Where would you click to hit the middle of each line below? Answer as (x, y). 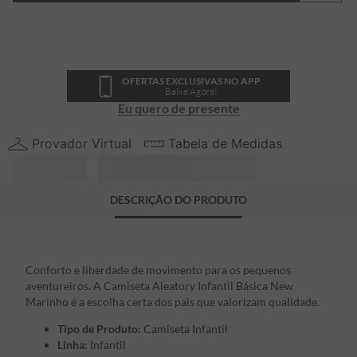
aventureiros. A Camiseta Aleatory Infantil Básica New (159, 286)
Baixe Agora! (191, 91)
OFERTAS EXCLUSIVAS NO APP (191, 81)
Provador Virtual (82, 143)
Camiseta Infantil (184, 329)
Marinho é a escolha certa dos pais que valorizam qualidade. (173, 302)
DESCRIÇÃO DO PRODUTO (178, 200)
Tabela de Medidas (225, 143)
